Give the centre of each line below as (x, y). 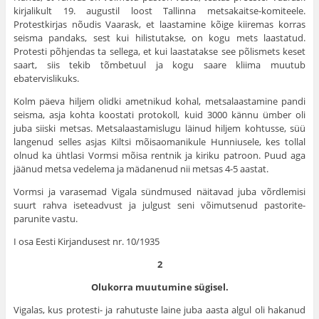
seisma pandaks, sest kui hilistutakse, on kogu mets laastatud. (159, 38)
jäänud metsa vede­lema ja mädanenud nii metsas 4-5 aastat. (141, 169)
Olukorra (112, 287)
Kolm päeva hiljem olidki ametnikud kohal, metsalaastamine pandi (159, 101)
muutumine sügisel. (181, 287)
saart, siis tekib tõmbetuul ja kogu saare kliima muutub (159, 65)
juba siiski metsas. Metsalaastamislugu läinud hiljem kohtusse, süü (159, 129)
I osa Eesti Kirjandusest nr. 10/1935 (86, 242)
